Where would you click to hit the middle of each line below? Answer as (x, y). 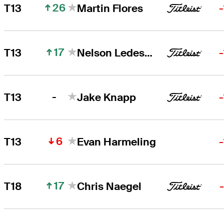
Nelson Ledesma (149, 52)
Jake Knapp (107, 97)
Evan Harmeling (117, 141)
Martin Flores (110, 8)
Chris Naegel (109, 186)
